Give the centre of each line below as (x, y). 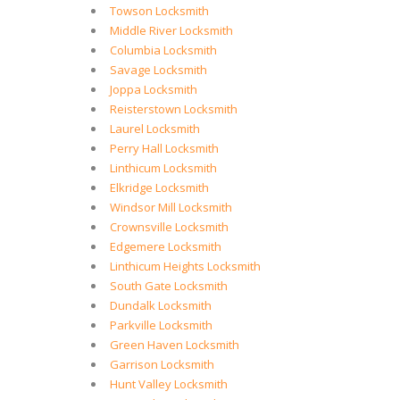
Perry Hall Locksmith (164, 148)
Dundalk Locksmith (161, 305)
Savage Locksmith (158, 70)
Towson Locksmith (159, 11)
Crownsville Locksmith (169, 227)
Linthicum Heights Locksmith (185, 266)
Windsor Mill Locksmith (171, 207)
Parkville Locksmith (161, 325)
